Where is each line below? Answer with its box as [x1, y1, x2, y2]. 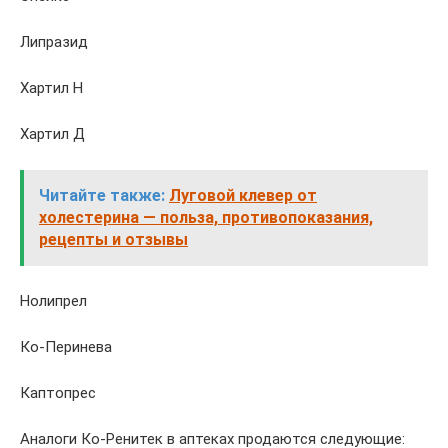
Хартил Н [20, 79, 83, 97]
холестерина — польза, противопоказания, [39, 208, 373, 227]
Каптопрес [20, 384, 96, 402]
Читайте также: [39, 186, 165, 205]
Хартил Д [20, 125, 85, 143]
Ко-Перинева [20, 338, 112, 356]
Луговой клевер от [169, 186, 317, 205]
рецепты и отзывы [39, 230, 188, 249]
